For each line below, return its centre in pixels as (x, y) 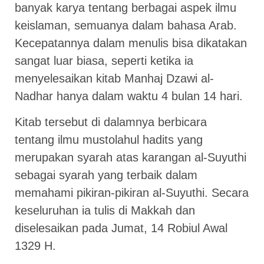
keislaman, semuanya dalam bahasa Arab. (126, 25)
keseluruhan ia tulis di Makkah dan (105, 211)
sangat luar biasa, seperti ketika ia (104, 60)
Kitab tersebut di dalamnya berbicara (111, 122)
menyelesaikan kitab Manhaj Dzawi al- (114, 78)
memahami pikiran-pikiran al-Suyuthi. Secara (132, 193)
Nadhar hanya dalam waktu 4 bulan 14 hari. (129, 96)
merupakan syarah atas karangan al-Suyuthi (131, 158)
